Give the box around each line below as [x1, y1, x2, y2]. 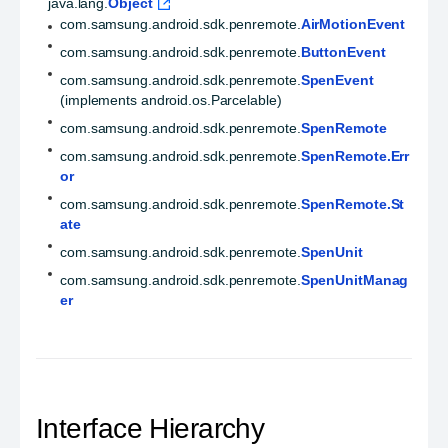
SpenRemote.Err [300, 148, 410, 165]
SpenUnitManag [300, 272, 409, 289]
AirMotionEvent [300, 16, 406, 33]
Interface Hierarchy [36, 413, 265, 445]
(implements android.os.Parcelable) [60, 92, 282, 109]
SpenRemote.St [300, 196, 405, 213]
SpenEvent [300, 72, 374, 89]
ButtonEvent [300, 44, 386, 61]
